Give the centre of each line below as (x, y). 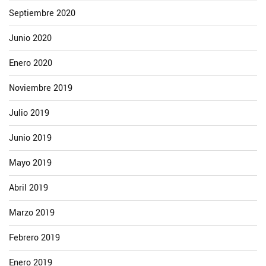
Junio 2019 (30, 138)
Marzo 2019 (32, 213)
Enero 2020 (31, 64)
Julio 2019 (29, 113)
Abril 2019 (28, 188)
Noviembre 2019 (41, 88)
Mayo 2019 (30, 163)
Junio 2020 (30, 39)
